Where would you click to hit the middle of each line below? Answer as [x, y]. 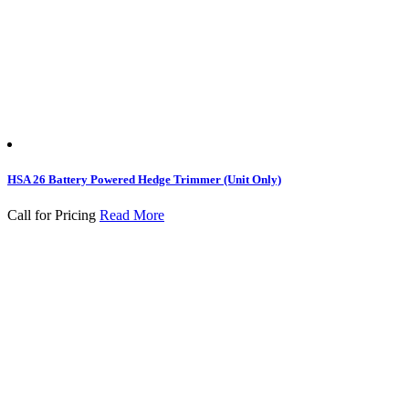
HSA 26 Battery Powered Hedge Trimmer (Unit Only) [144, 180]
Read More [132, 215]
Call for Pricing [52, 215]
